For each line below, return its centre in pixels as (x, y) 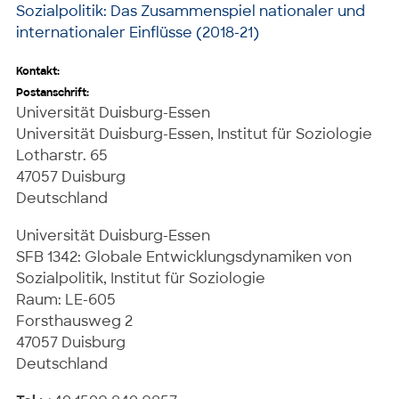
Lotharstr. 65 (62, 155)
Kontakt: (38, 71)
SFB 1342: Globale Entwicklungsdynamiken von (184, 256)
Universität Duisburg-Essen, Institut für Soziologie (194, 134)
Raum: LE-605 (66, 299)
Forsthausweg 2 (74, 321)
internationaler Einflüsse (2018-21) (138, 32)
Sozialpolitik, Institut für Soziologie (141, 278)
